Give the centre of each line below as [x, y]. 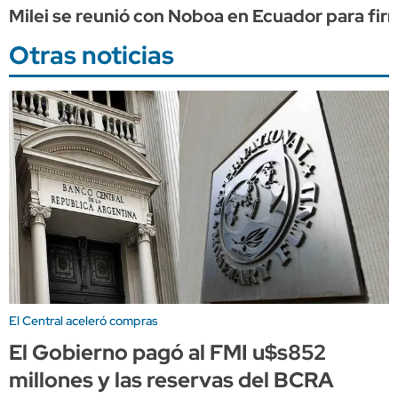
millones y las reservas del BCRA [171, 379]
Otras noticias [92, 55]
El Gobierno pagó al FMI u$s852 [167, 352]
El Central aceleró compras [84, 320]
